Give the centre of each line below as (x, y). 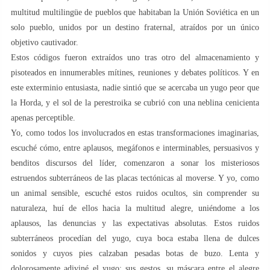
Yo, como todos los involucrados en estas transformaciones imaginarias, (135, 133)
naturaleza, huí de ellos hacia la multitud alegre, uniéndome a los (135, 208)
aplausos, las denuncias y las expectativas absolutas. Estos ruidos (135, 223)
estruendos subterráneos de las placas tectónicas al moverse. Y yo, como (135, 178)
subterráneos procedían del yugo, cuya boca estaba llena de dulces (135, 238)
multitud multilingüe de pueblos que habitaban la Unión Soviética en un (135, 12)
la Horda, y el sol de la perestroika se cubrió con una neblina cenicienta (135, 102)
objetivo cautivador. (45, 42)
